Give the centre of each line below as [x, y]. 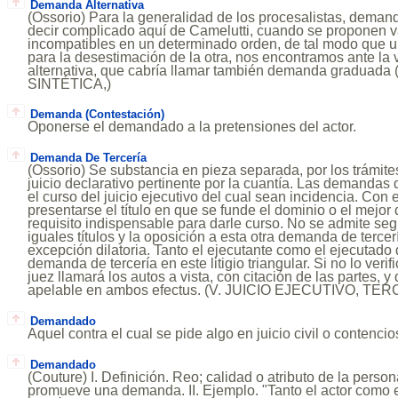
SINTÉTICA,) [70, 84]
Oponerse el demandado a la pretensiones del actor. [192, 127]
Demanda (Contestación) [97, 115]
